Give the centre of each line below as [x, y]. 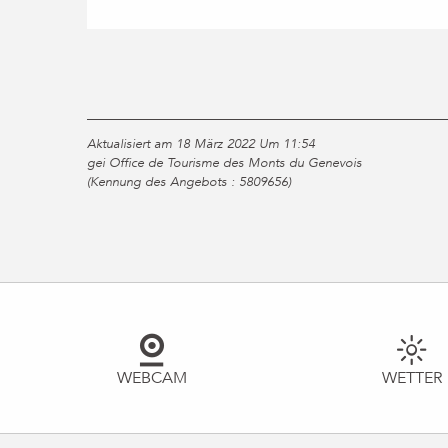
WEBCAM [152, 377]
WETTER [412, 377]
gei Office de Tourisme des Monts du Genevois [224, 162]
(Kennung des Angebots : [163, 181]
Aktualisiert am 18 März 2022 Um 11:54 [201, 143]
